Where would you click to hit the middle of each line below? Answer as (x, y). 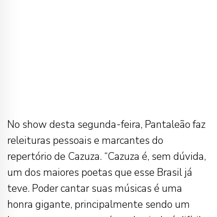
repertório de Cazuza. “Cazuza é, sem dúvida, (107, 157)
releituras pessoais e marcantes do (85, 141)
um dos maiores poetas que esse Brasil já (100, 173)
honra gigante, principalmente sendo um (99, 205)
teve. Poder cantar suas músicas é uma (95, 189)
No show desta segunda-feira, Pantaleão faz (106, 125)
